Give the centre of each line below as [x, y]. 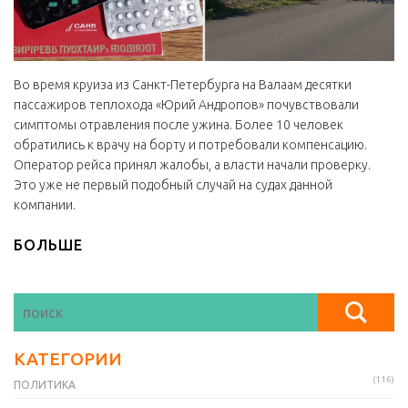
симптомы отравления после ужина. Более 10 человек [178, 124]
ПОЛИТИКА [45, 384]
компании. [45, 204]
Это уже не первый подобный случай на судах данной [173, 184]
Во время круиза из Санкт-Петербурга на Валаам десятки [183, 84]
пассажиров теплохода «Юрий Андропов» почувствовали [186, 104]
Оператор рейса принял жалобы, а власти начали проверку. [192, 164]
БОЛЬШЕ [48, 245]
